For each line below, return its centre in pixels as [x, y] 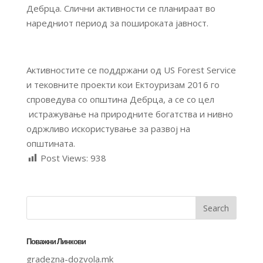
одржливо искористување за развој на [108, 129]
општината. [50, 143]
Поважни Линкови [56, 242]
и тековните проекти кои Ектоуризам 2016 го [123, 85]
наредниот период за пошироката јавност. [117, 23]
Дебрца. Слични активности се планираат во [121, 8]
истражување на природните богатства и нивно [129, 114]
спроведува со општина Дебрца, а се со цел [120, 99]
